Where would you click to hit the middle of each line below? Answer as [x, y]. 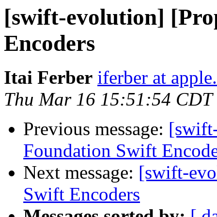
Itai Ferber [48, 77]
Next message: [81, 172]
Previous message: [96, 129]
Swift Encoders [82, 194]
